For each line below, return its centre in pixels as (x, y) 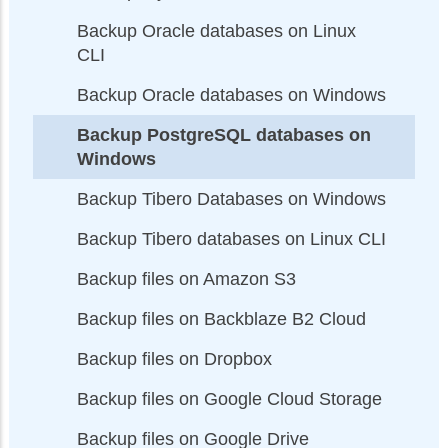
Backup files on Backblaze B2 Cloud (221, 318)
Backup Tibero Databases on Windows (231, 198)
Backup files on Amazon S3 (186, 278)
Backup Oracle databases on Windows (231, 94)
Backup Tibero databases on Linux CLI (231, 238)
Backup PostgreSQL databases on (224, 134)
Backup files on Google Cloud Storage (229, 398)
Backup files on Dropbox (174, 358)
